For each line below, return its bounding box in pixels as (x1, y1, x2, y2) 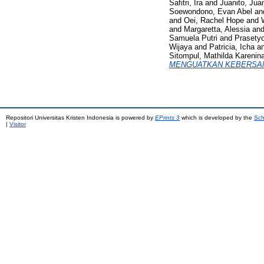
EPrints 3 (155, 114, 180, 121)
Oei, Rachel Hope (184, 15, 244, 25)
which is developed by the (180, 114, 254, 121)
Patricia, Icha (209, 42, 255, 51)
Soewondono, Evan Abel (169, 6, 252, 16)
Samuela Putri (169, 33, 217, 42)
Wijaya (169, 42, 192, 51)
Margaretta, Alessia (184, 24, 250, 34)
